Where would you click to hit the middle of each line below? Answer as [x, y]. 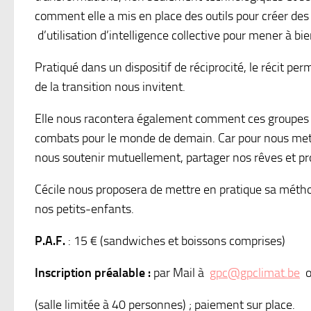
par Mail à [182, 273]
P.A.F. [50, 241]
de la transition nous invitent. [110, 87]
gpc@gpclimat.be [255, 273]
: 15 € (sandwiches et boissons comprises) [175, 241]
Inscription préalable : [93, 273]
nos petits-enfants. [84, 209]
